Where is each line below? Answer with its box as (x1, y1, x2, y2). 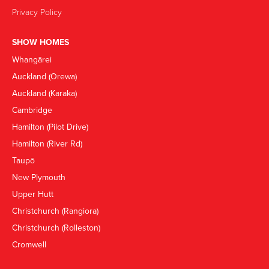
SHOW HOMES (12, 36, 69, 49)
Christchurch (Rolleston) (12, 222, 100, 234)
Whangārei (12, 53, 52, 66)
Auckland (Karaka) (12, 87, 77, 100)
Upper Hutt (12, 188, 53, 201)
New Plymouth (12, 171, 65, 184)
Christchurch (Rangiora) (12, 205, 98, 217)
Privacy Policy (12, 6, 62, 18)
